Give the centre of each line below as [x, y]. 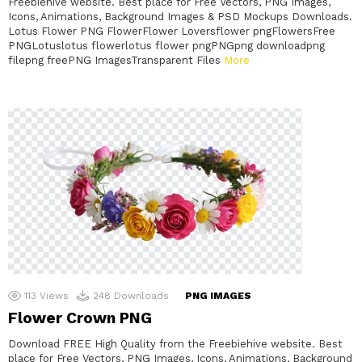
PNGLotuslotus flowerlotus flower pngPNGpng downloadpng [166, 46]
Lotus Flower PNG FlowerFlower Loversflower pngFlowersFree [172, 32]
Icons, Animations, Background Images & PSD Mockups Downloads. [180, 17]
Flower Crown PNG [80, 318]
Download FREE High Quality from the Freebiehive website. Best [175, 344]
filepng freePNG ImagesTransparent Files [116, 61]
